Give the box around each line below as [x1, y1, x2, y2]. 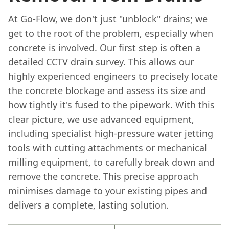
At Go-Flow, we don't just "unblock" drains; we [8, 12, 208, 25]
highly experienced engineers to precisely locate [8, 70, 218, 82]
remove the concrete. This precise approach [8, 170, 198, 182]
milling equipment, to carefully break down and [8, 155, 215, 168]
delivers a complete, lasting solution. [8, 198, 169, 211]
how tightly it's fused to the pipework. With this [8, 98, 215, 111]
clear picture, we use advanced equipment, [8, 112, 194, 125]
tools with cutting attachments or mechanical [8, 141, 207, 154]
